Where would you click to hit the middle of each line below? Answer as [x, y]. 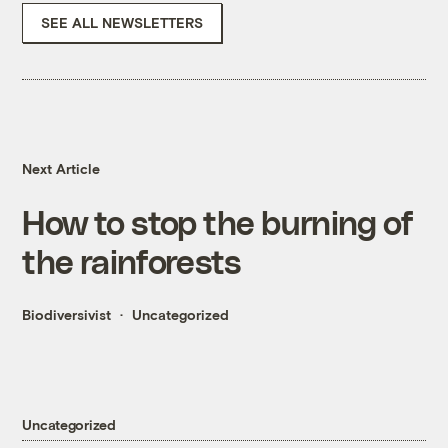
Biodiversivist [67, 315]
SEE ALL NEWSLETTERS [122, 23]
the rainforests [131, 261]
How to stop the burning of [217, 222]
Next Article [61, 169]
